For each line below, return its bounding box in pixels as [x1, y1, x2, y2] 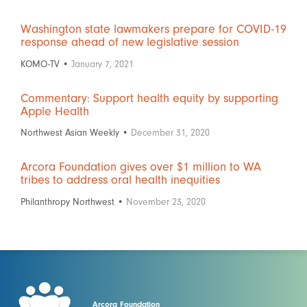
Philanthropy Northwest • [21, 195, 126, 208]
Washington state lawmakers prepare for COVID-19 [21, 22, 286, 36]
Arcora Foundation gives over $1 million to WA [21, 160, 261, 174]
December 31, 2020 [131, 127, 210, 138]
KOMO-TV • [21, 58, 71, 70]
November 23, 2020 [126, 195, 206, 208]
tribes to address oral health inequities [21, 173, 220, 187]
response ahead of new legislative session [21, 35, 239, 49]
